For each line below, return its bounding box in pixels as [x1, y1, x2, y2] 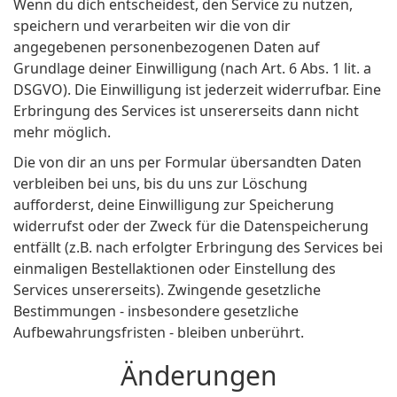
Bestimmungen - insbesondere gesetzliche [13, 301, 299, 322]
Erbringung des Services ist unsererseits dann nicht [13, 101, 359, 121]
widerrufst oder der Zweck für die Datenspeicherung [13, 216, 369, 237]
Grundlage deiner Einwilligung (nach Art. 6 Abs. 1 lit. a [13, 58, 371, 79]
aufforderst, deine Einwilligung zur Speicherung [13, 195, 334, 215]
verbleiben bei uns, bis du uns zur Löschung [13, 174, 307, 194]
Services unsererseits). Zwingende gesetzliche [13, 280, 321, 300]
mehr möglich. [13, 122, 111, 143]
